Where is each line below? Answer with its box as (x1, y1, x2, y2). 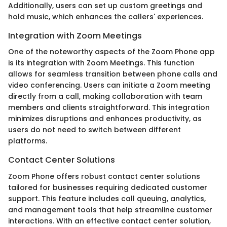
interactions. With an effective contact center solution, (8, 215, 211, 226)
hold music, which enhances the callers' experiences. (8, 12, 203, 22)
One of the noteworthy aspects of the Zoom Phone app (8, 47, 215, 57)
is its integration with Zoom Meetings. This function (8, 58, 195, 68)
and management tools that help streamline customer (8, 204, 212, 215)
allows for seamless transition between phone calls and (8, 69, 217, 80)
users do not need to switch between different (8, 125, 181, 135)
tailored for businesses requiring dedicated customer (8, 182, 207, 193)
